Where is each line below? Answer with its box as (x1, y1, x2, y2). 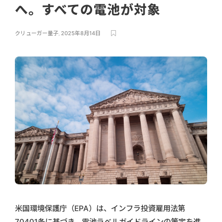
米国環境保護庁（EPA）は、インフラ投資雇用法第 (15, 204, 185, 214)
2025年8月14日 (61, 30, 101, 37)
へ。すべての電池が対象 (15, 2, 164, 17)
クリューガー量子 (15, 30, 58, 37)
